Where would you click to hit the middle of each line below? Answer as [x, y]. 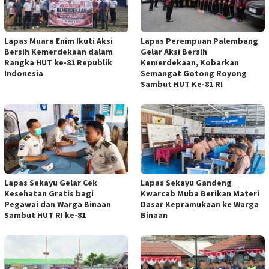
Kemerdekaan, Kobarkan [190, 63]
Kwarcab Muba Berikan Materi [200, 194]
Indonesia [24, 74]
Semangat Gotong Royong [194, 74]
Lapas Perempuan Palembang [199, 41]
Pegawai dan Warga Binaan [58, 204]
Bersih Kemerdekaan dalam [59, 52]
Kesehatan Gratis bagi [49, 194]
